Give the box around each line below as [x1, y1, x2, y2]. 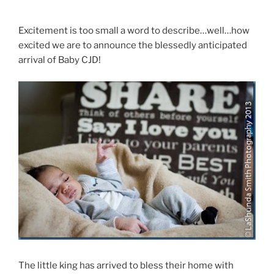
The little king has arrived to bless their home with [18, 259, 234, 271]
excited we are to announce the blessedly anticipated [18, 40, 247, 51]
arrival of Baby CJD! [18, 54, 101, 66]
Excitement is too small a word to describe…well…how [18, 25, 250, 37]
